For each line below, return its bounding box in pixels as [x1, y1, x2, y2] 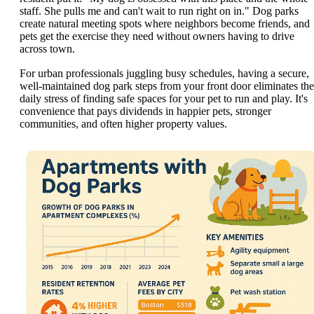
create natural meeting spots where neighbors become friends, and [20, 17, 310, 29]
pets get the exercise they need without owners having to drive [20, 29, 294, 42]
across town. [20, 42, 75, 55]
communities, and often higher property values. [20, 118, 227, 130]
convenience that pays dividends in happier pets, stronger [20, 105, 271, 118]
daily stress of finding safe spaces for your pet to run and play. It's [20, 93, 308, 105]
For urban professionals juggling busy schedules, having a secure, [20, 67, 309, 80]
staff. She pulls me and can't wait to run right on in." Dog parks [20, 4, 299, 17]
